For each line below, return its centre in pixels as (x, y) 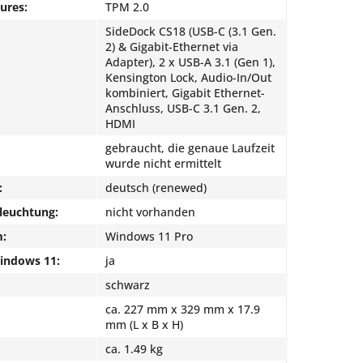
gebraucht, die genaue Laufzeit (190, 147)
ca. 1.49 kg (134, 348)
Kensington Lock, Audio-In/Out (188, 77)
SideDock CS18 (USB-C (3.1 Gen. (191, 31)
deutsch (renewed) (156, 187)
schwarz (128, 284)
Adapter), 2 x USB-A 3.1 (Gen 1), (190, 62)
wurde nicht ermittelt (163, 163)
